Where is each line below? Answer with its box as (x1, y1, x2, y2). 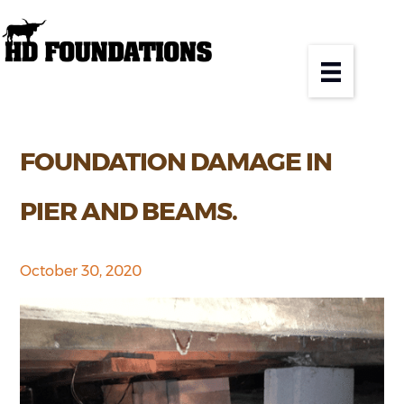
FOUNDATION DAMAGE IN (20, 145, 333, 177)
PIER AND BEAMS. (20, 195, 238, 226)
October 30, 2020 (20, 262, 142, 280)
